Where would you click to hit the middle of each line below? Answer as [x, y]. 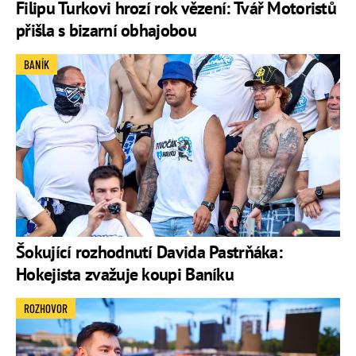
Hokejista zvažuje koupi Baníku [125, 274]
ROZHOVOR [46, 308]
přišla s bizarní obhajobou [106, 31]
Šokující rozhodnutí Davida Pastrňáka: [149, 252]
